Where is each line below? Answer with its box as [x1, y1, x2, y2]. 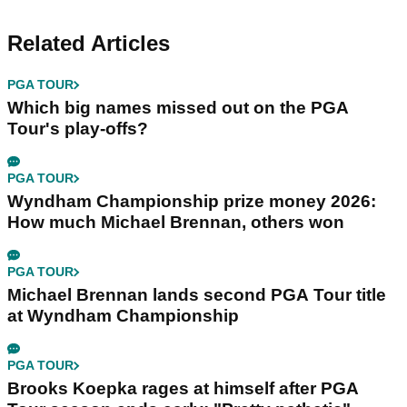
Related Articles [7, 31, 170, 56]
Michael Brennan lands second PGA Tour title [7, 285, 386, 305]
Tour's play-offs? [7, 119, 148, 139]
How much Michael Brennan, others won [7, 213, 344, 233]
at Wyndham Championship [7, 306, 239, 326]
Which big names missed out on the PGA [7, 98, 349, 118]
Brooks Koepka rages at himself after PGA [7, 379, 359, 399]
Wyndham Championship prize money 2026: [7, 192, 376, 212]
